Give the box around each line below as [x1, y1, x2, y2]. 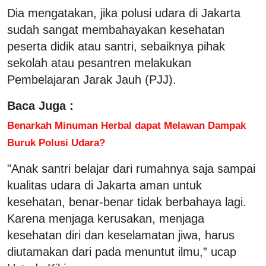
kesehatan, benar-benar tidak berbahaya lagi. [7, 195, 246, 208]
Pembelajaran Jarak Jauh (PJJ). [7, 72, 180, 86]
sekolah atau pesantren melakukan [7, 56, 191, 69]
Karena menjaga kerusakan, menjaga [7, 211, 204, 225]
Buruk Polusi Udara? [7, 136, 105, 148]
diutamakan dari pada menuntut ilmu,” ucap [7, 245, 236, 258]
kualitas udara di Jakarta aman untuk [7, 178, 202, 192]
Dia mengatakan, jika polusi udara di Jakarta [7, 6, 240, 20]
